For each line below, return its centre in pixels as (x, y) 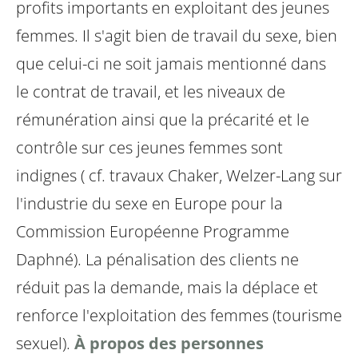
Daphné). (49, 260)
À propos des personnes (169, 344)
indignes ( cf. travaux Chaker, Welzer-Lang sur (179, 176)
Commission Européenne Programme (153, 232)
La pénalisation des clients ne (190, 260)
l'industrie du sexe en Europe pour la (149, 204)
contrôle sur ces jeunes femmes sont (149, 148)
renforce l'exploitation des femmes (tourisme (179, 316)
